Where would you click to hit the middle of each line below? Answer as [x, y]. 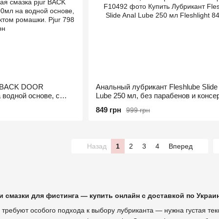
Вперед [182, 146]
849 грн [108, 110]
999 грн [138, 110]
